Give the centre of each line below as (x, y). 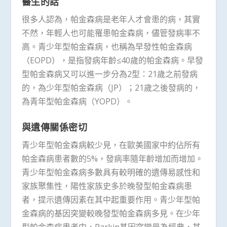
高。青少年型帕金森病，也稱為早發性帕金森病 (107, 47)
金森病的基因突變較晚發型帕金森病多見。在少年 (111, 213)
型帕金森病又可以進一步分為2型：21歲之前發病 (109, 74)
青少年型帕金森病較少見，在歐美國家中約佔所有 (111, 145)
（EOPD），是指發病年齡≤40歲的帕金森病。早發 (112, 61)
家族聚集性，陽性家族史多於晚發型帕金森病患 (107, 186)
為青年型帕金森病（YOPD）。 (77, 102)
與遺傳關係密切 (54, 127)
